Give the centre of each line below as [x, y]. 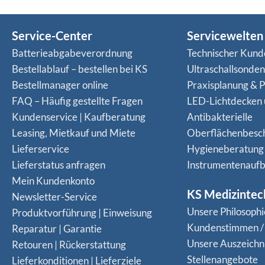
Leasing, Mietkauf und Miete [74, 133]
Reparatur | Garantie [57, 229]
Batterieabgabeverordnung [72, 53]
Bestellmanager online [60, 85]
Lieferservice [41, 149]
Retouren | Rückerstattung [69, 245]
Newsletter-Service [54, 197]
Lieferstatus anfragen [59, 165]
